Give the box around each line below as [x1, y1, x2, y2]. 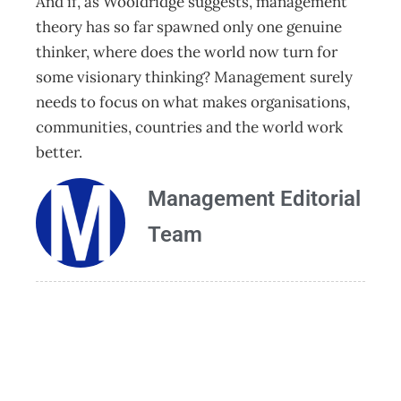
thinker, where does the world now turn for [36, 42, 337, 62]
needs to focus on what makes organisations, [36, 92, 350, 112]
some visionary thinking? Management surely [36, 67, 353, 87]
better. [36, 142, 82, 162]
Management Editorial [148, 186, 361, 212]
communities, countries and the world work [36, 117, 343, 137]
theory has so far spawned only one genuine [36, 17, 342, 37]
